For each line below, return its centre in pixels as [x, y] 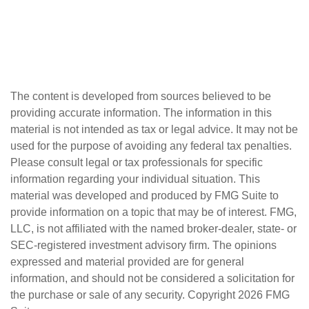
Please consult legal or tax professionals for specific [137, 162]
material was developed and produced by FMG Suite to [144, 196]
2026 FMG [264, 295]
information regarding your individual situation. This [135, 179]
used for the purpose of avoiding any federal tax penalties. [151, 146]
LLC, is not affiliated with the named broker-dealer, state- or [153, 229]
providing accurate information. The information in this [141, 113]
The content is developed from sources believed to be [141, 96]
